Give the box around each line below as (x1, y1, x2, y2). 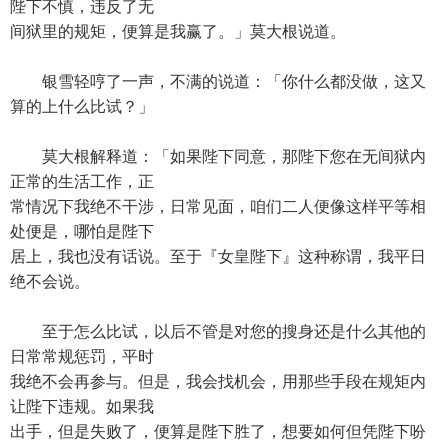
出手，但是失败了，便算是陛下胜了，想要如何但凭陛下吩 (10, 423, 426, 440)
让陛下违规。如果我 (10, 398, 154, 415)
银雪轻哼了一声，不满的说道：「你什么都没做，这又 (10, 73, 426, 90)
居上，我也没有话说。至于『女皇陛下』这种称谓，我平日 (10, 248, 426, 265)
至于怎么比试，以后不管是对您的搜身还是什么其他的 (10, 323, 426, 340)
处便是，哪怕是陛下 (10, 223, 154, 240)
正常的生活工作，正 (10, 173, 154, 190)
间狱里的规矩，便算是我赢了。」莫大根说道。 (10, 23, 346, 40)
